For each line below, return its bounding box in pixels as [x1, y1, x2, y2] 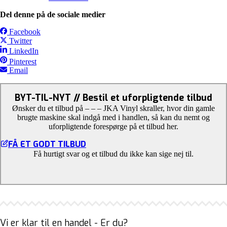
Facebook [9, 27, 41, 36]
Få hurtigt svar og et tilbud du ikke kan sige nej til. [33, 149, 194, 159]
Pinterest [9, 57, 36, 66]
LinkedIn [9, 46, 39, 55]
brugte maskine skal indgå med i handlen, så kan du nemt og [17, 113, 210, 122]
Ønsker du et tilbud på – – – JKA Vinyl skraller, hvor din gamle [12, 104, 215, 113]
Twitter [9, 36, 32, 45]
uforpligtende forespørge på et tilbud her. [49, 122, 178, 131]
